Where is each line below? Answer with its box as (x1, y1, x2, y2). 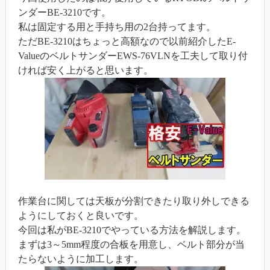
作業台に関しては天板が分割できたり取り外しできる (17, 196, 250, 207)
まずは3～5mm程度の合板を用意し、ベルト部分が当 (17, 239, 245, 250)
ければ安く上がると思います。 (17, 65, 153, 76)
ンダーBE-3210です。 (17, 7, 111, 18)
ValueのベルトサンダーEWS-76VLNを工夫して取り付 (17, 51, 248, 61)
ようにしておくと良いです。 (17, 210, 143, 221)
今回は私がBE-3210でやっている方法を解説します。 (17, 225, 246, 236)
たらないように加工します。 (17, 254, 143, 265)
